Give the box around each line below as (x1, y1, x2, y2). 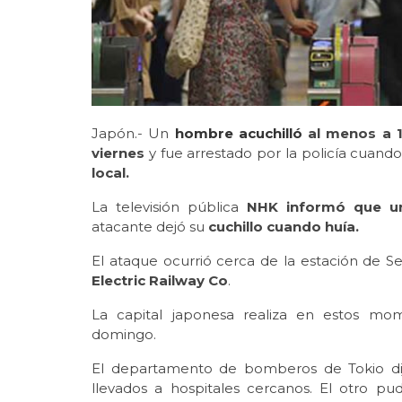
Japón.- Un (92, 124, 175, 142)
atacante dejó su (92, 217, 205, 235)
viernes (92, 144, 144, 162)
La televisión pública (92, 197, 247, 215)
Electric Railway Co (92, 271, 228, 289)
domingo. (92, 325, 156, 343)
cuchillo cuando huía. (205, 217, 359, 235)
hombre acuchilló (174, 124, 302, 142)
